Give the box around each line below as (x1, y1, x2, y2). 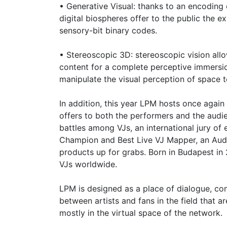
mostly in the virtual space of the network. (59, 207, 222, 218)
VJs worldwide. (59, 159, 117, 169)
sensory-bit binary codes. (59, 25, 157, 35)
